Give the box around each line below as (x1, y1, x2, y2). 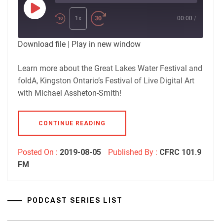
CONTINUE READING (38, 119, 106, 127)
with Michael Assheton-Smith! (18, 88, 121, 98)
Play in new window (72, 39, 141, 49)
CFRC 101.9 (159, 147, 201, 157)
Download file (18, 39, 66, 49)
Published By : (106, 147, 159, 157)
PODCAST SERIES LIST (27, 196, 123, 205)
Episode (34, 14, 62, 24)
